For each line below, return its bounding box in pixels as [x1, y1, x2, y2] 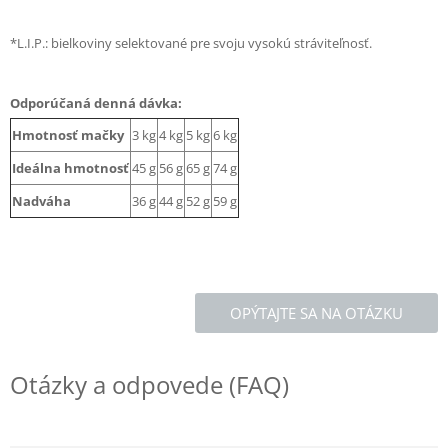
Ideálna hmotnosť [12, 158, 129, 177]
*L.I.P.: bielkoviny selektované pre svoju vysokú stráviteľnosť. [10, 33, 372, 52]
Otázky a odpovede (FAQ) [10, 367, 289, 401]
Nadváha [12, 191, 71, 210]
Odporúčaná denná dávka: [10, 93, 182, 112]
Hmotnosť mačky [12, 125, 124, 144]
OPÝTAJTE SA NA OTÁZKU [230, 302, 403, 323]
